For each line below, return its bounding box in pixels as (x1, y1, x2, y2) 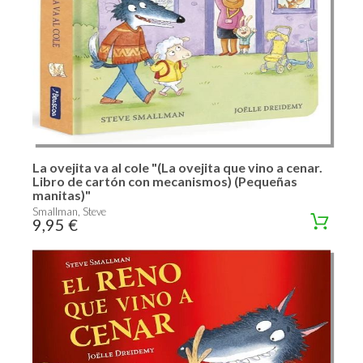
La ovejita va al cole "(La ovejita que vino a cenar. (32, 159, 322, 175)
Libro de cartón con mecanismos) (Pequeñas (32, 173, 297, 189)
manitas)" (32, 186, 91, 203)
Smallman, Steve (32, 204, 106, 218)
